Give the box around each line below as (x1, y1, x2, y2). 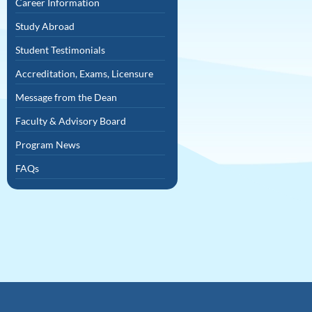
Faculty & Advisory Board (15, 115, 126, 127)
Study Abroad (15, 20, 75, 32)
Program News (15, 139, 80, 150)
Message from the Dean (15, 91, 117, 103)
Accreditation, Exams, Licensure (15, 68, 153, 79)
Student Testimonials (15, 44, 105, 56)
